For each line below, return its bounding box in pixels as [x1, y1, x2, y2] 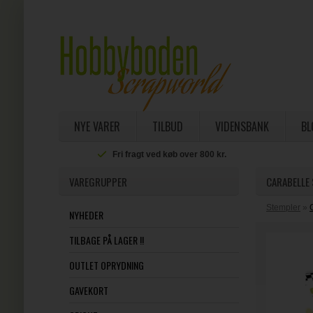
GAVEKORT [68, 283, 108, 298]
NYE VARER [73, 118, 120, 135]
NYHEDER [68, 208, 103, 222]
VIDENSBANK [214, 118, 269, 135]
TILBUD [152, 118, 183, 135]
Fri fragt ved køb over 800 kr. [112, 150, 227, 159]
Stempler [266, 203, 301, 212]
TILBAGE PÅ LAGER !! [68, 233, 144, 247]
